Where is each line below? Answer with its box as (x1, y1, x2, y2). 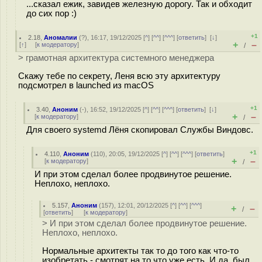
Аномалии (44, 34, 78, 41)
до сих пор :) (26, 8, 77, 18)
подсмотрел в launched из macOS (18, 80, 154, 90)
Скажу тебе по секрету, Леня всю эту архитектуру (18, 71, 220, 81)
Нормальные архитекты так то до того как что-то (42, 246, 239, 256)
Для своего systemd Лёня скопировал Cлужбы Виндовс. (26, 125, 253, 135)
